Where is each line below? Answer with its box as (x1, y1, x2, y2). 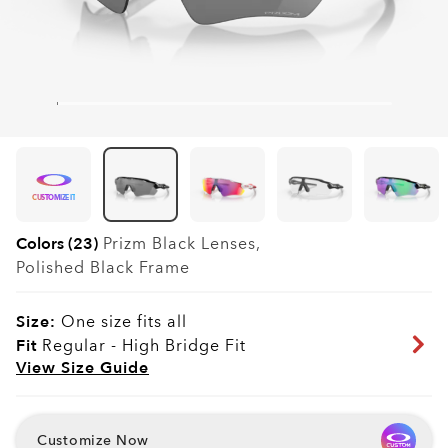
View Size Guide (16, 357, 149, 380)
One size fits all (56, 311, 187, 334)
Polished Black (16, 257, 139, 280)
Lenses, (201, 233, 266, 256)
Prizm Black (103, 233, 201, 256)
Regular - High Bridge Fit (37, 335, 246, 358)
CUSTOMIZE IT (32, 193, 75, 204)
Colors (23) (16, 233, 98, 256)
